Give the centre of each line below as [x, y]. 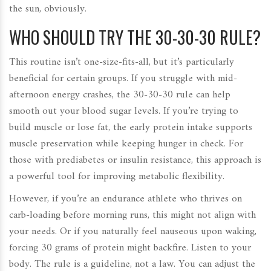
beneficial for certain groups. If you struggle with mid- [123, 78]
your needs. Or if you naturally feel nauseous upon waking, [133, 231]
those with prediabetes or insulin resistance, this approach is [135, 160]
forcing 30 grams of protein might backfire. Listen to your [130, 248]
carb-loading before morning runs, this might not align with [132, 215]
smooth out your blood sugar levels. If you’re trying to [124, 111]
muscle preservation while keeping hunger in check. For [126, 144]
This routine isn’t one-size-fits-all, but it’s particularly [122, 62]
